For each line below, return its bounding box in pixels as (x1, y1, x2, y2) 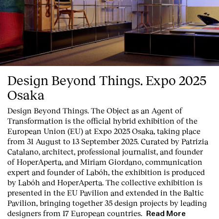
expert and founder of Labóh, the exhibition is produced (7, 167, 205, 176)
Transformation (7, 115, 63, 125)
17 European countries (63, 208, 141, 218)
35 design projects (105, 197, 168, 207)
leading (180, 197, 207, 207)
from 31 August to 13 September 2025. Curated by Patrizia (7, 136, 208, 146)
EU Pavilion (67, 187, 109, 197)
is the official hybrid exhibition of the (63, 115, 197, 125)
